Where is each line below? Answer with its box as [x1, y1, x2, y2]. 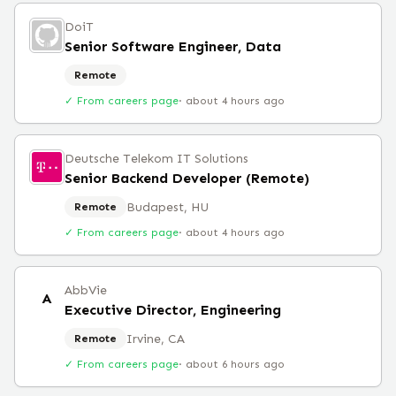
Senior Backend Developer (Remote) [65, 170, 309, 187]
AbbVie [65, 283, 107, 298]
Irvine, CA [126, 331, 185, 346]
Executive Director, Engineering [65, 301, 281, 318]
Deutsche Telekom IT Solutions [65, 151, 248, 166]
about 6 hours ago [186, 358, 285, 370]
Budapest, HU [126, 199, 209, 215]
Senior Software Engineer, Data [65, 38, 281, 55]
